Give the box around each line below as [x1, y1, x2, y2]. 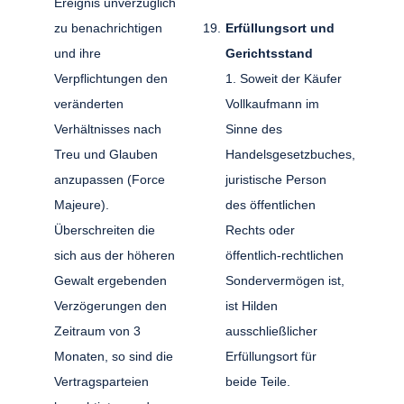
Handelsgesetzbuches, [225, 146, 355, 161]
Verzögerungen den [54, 298, 168, 313]
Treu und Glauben [54, 146, 159, 161]
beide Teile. [225, 373, 294, 389]
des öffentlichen [225, 197, 316, 212]
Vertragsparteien [54, 373, 149, 389]
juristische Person [225, 171, 326, 187]
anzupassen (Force [54, 171, 166, 187]
